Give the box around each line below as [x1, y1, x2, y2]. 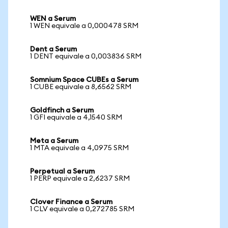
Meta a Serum [30, 137, 78, 145]
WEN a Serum [30, 15, 76, 22]
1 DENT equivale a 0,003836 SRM [30, 53, 141, 60]
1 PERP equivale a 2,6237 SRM [30, 175, 130, 182]
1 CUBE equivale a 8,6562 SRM [30, 83, 131, 91]
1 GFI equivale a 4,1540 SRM [30, 114, 122, 121]
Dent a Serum [30, 46, 77, 53]
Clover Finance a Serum [30, 198, 112, 206]
